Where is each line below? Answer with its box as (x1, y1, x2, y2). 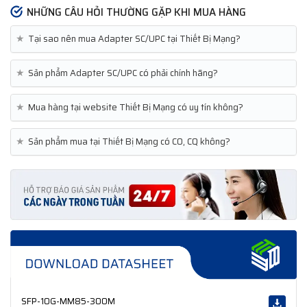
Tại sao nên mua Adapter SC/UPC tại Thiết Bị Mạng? (28, 31, 241, 46)
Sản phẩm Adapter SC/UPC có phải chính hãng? (28, 65, 218, 80)
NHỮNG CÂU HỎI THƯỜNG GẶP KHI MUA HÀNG (27, 3, 246, 21)
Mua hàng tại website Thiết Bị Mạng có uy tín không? (28, 99, 243, 114)
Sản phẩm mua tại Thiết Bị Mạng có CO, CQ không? (28, 134, 230, 149)
